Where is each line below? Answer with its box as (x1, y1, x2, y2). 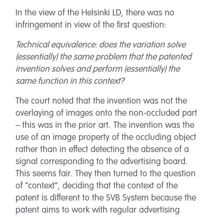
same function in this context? (15, 77, 124, 86)
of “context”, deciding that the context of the (15, 182, 178, 190)
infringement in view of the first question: (15, 21, 167, 30)
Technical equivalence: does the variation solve (15, 41, 186, 49)
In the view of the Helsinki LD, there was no (15, 9, 174, 17)
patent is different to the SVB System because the (15, 194, 196, 202)
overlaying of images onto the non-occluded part (15, 109, 197, 118)
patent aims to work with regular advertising (15, 206, 180, 215)
